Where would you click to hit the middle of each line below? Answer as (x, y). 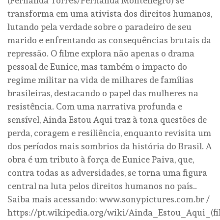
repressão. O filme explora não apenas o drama (101, 54)
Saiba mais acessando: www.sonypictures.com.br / (109, 199)
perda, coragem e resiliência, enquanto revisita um (109, 133)
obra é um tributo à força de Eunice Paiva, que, (101, 160)
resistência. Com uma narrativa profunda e (95, 107)
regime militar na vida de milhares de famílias (100, 80)
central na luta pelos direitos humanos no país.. (102, 186)
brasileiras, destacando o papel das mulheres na (103, 93)
